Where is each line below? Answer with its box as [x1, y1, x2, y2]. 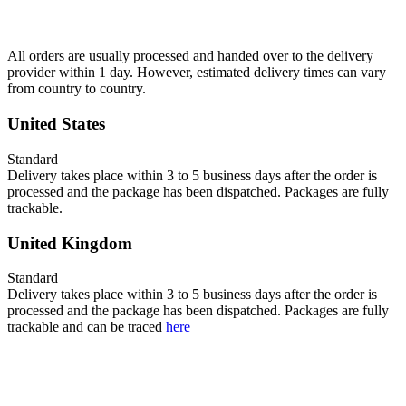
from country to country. [7, 81, 146, 97]
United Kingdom [7, 233, 132, 253]
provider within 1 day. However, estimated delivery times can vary [7, 64, 386, 81]
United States [7, 114, 105, 134]
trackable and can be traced [7, 319, 166, 335]
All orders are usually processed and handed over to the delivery [7, 48, 373, 64]
